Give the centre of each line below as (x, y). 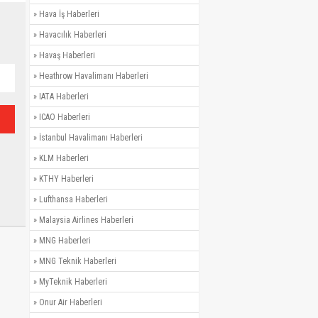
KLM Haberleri (64, 159)
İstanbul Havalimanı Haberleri (91, 138)
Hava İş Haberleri (69, 15)
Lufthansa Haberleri (73, 200)
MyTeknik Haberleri (73, 282)
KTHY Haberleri (66, 179)
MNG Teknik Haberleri (78, 262)
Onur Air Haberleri (71, 303)
